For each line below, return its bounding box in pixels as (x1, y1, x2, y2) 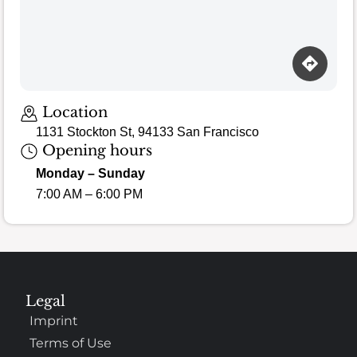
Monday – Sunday (36, 167, 145, 181)
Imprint (29, 312, 79, 328)
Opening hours (37, 141, 152, 159)
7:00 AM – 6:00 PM (36, 187, 143, 202)
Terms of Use (29, 335, 112, 351)
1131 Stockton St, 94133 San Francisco (36, 124, 259, 139)
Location (37, 104, 108, 122)
